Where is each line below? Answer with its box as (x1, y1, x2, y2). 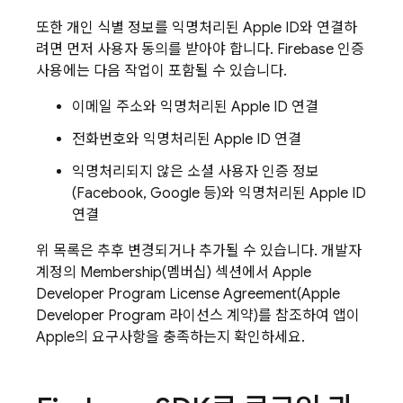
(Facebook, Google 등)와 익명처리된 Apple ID (72, 184, 366, 202)
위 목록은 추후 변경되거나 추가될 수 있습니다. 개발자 (36, 242, 362, 260)
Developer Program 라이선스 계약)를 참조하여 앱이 (36, 307, 360, 325)
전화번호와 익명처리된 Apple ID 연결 (72, 130, 301, 148)
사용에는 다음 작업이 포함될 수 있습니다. (36, 62, 287, 80)
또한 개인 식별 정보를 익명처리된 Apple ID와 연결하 (36, 19, 357, 37)
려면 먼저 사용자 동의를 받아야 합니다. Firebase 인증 (36, 40, 364, 58)
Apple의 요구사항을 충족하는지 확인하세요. (36, 328, 305, 346)
